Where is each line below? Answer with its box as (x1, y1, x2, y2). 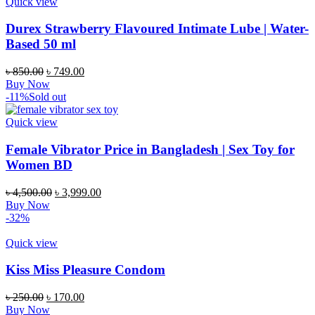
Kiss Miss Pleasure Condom (6, 262, 165, 278)
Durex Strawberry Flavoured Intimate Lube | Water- (6, 21, 309, 37)
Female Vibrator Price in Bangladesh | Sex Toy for (6, 141, 295, 157)
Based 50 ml (6, 37, 76, 52)
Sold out (29, 91, 66, 103)
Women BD (6, 157, 72, 172)
